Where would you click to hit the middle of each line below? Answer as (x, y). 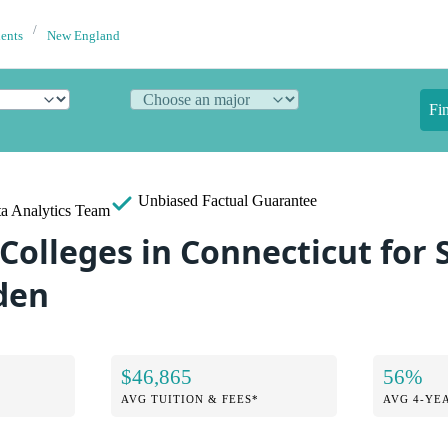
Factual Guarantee (259, 200)
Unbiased (168, 200)
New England (83, 36)
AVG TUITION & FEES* (190, 398)
